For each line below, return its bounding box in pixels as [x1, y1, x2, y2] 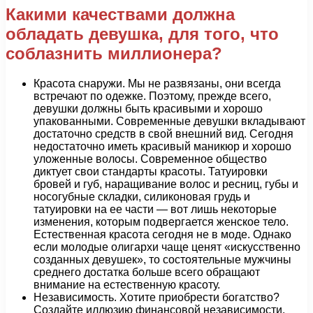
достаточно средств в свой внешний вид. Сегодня [34, 128, 293, 140]
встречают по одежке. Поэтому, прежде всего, [34, 90, 271, 103]
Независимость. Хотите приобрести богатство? [34, 291, 279, 304]
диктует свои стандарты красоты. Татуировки [34, 166, 268, 178]
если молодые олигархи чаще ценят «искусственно [34, 241, 300, 254]
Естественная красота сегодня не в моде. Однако [34, 228, 291, 241]
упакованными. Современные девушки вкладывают [34, 115, 305, 128]
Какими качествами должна [6, 5, 235, 24]
